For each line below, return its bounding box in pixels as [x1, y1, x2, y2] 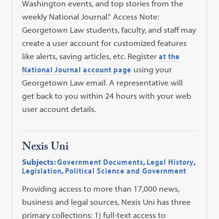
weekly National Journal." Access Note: [22, 11, 159, 22]
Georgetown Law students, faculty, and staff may [22, 24, 197, 35]
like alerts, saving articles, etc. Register [22, 51, 159, 61]
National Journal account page [22, 64, 132, 74]
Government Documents [57, 156, 144, 167]
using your [131, 64, 173, 74]
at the [159, 51, 180, 61]
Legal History [147, 156, 194, 167]
